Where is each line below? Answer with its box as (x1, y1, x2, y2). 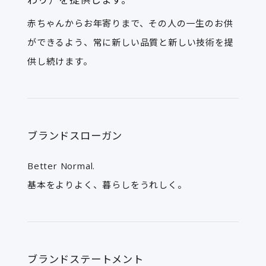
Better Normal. (27, 160, 96, 172)
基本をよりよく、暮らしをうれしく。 (27, 179, 187, 191)
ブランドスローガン (27, 128, 123, 142)
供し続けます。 (27, 55, 93, 67)
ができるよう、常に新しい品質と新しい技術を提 (27, 36, 234, 48)
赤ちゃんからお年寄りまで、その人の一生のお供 (27, 17, 233, 29)
